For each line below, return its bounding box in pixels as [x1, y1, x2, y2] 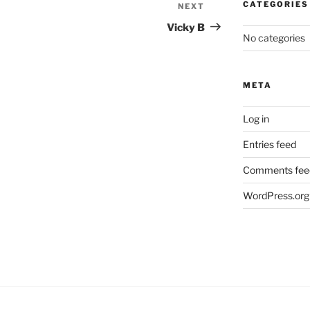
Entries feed [242, 138, 296, 151]
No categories [242, 32, 305, 44]
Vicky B [167, 21, 206, 34]
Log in [242, 113, 269, 125]
